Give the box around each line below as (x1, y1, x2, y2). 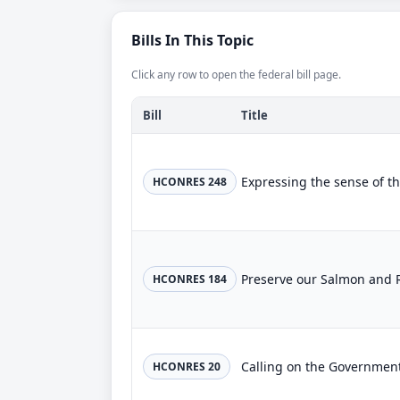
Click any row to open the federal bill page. (131, 67, 341, 82)
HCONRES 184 (153, 271, 227, 287)
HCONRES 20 (153, 359, 221, 374)
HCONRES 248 (153, 174, 227, 189)
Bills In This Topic (131, 30, 254, 50)
